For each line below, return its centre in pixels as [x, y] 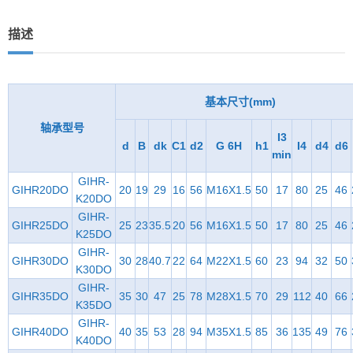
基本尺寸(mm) [240, 101]
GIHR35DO [40, 296]
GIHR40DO [40, 331]
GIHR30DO [40, 260]
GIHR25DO [40, 225]
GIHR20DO [40, 190]
